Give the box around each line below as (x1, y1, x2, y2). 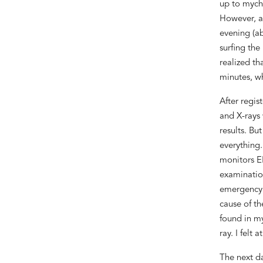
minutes (219, 73, 250, 82)
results (219, 126, 244, 136)
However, (219, 14, 258, 23)
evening (219, 29, 252, 38)
